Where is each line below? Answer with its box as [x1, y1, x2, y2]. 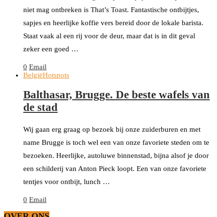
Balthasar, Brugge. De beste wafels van [23, 88, 210, 101]
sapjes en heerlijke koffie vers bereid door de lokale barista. [23, 19, 203, 27]
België [23, 71, 43, 79]
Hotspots [43, 71, 69, 79]
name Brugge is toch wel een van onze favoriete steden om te [23, 138, 209, 146]
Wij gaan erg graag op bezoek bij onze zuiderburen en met [23, 125, 201, 133]
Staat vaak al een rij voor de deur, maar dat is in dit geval [23, 32, 195, 40]
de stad [23, 101, 58, 113]
